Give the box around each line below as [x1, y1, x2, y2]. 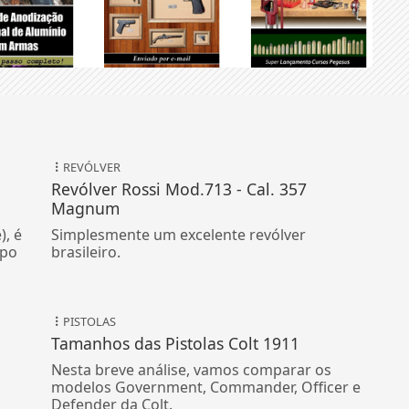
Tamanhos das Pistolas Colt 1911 [51, 331, 300, 354]
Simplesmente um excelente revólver [51, 224, 307, 245]
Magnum [51, 196, 121, 219]
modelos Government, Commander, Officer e [51, 376, 362, 397]
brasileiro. [51, 241, 121, 262]
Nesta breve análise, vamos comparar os [51, 359, 332, 380]
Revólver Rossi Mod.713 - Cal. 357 [51, 177, 308, 200]
